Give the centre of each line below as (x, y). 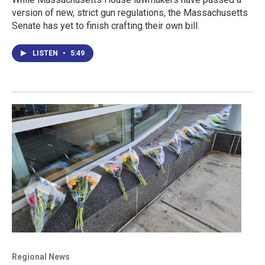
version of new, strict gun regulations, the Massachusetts (130, 13)
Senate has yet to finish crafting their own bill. (106, 26)
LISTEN (46, 54)
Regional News (41, 256)
